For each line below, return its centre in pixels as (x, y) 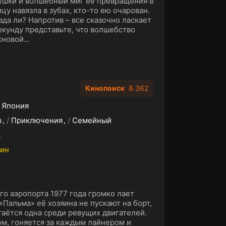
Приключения (37, 120)
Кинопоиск (105, 88)
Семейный (92, 120)
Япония (15, 106)
